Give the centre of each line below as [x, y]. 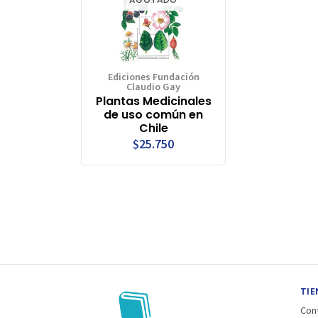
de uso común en [153, 114]
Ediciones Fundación [153, 76]
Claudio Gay [153, 86]
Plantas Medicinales [153, 101]
